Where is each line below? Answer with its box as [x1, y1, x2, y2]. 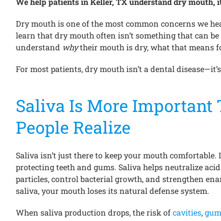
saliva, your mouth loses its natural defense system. [15, 185, 209, 196]
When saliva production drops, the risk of [15, 207, 173, 218]
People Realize [15, 115, 131, 138]
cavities [172, 207, 201, 218]
